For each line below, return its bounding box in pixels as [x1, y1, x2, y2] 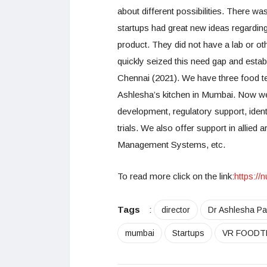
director [162, 205, 190, 215]
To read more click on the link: [117, 171, 234, 181]
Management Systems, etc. [117, 139, 225, 150]
